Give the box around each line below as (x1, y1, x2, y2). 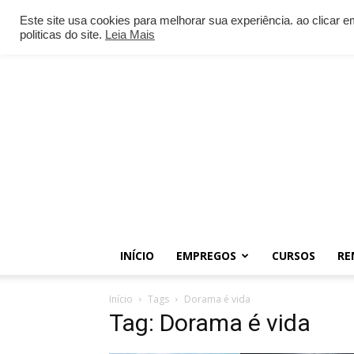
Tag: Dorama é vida (109, 309, 311, 337)
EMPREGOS (176, 248, 236, 263)
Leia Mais (105, 28, 155, 41)
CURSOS (272, 248, 315, 263)
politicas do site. (20, 28, 105, 41)
